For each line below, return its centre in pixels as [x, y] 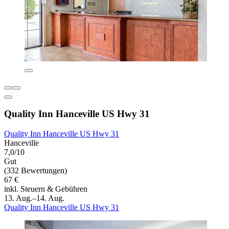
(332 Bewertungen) [36, 170]
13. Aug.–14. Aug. [34, 198]
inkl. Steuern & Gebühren [46, 189]
